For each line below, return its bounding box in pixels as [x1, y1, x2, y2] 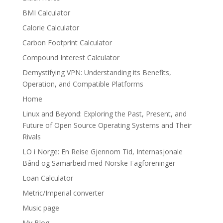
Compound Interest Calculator [22, 53, 119, 63]
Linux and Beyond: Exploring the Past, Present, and [22, 109, 187, 119]
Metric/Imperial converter [22, 188, 104, 198]
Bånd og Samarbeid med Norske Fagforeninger [22, 158, 175, 168]
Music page [22, 203, 59, 213]
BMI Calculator [22, 8, 70, 18]
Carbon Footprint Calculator [22, 38, 112, 48]
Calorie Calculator [22, 23, 79, 33]
